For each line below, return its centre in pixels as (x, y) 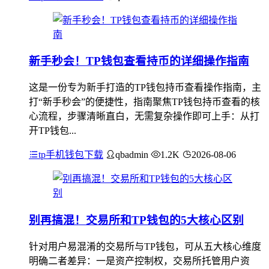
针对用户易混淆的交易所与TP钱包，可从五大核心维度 (145, 246)
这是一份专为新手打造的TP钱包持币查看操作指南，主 (145, 88)
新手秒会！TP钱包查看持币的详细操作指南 (139, 61)
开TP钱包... (53, 131)
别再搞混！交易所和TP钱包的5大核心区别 (136, 220)
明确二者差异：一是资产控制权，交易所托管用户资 (139, 261)
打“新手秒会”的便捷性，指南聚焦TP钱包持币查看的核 (144, 102)
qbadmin (132, 155)
